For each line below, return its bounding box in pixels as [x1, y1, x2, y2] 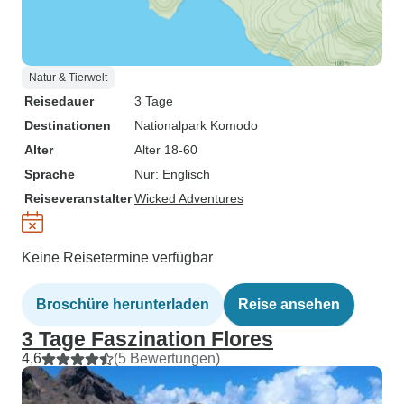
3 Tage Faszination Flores [22, 327, 273, 351]
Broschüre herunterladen [36, 297, 209, 312]
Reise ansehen [238, 297, 340, 312]
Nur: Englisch [134, 167, 210, 181]
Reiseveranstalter [24, 191, 132, 206]
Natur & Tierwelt [29, 71, 107, 84]
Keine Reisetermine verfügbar [22, 250, 213, 265]
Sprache [24, 167, 75, 181]
